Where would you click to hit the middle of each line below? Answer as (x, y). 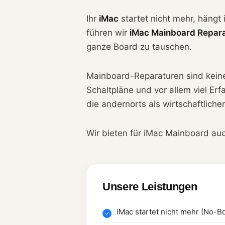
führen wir (108, 33)
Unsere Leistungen (150, 186)
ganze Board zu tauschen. (139, 47)
